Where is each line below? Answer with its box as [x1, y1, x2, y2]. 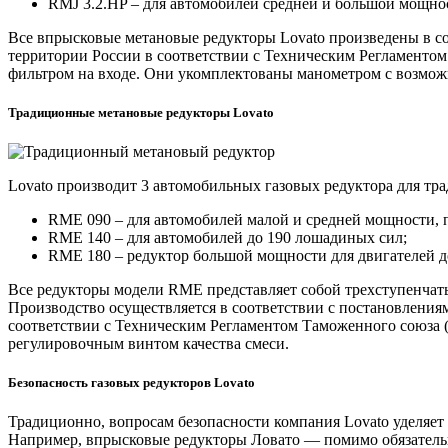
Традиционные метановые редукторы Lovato [8, 104, 274, 120]
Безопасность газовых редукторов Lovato [8, 375, 255, 391]
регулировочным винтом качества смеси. [8, 334, 289, 352]
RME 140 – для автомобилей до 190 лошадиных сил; [48, 228, 407, 246]
